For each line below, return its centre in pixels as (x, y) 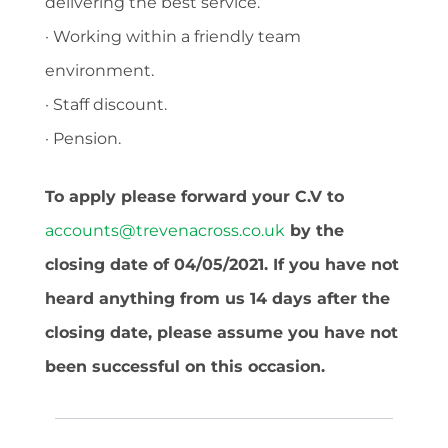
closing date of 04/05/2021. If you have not (222, 264)
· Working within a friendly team (173, 36)
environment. (99, 70)
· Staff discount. (106, 104)
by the (314, 230)
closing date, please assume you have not (221, 332)
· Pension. (83, 138)
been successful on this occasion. (185, 366)
